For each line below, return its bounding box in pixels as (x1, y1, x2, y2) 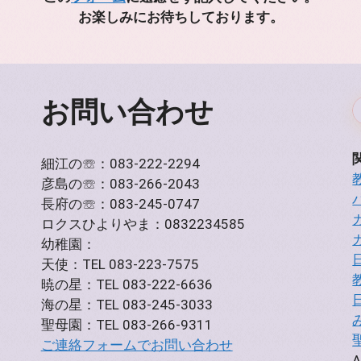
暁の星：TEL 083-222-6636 (40, 276, 213, 293)
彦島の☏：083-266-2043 (40, 176, 200, 193)
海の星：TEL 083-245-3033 (40, 297, 213, 313)
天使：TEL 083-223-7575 (40, 256, 199, 273)
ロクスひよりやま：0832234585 (40, 216, 245, 233)
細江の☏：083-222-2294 (40, 156, 200, 172)
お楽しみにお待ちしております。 (77, 8, 284, 25)
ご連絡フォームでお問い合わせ (40, 337, 233, 354)
